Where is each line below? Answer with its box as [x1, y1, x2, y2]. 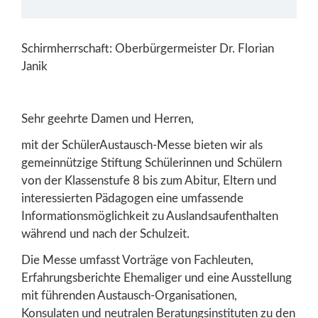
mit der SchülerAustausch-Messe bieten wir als [21, 138, 263, 151]
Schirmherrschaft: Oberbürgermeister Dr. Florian [21, 42, 274, 55]
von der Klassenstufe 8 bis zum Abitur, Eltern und [21, 174, 277, 187]
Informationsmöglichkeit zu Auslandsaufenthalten [21, 209, 278, 222]
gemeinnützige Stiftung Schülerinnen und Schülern [21, 156, 282, 169]
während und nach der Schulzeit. [21, 227, 190, 240]
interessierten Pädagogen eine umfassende [21, 192, 243, 204]
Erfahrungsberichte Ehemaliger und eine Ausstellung [21, 271, 292, 284]
